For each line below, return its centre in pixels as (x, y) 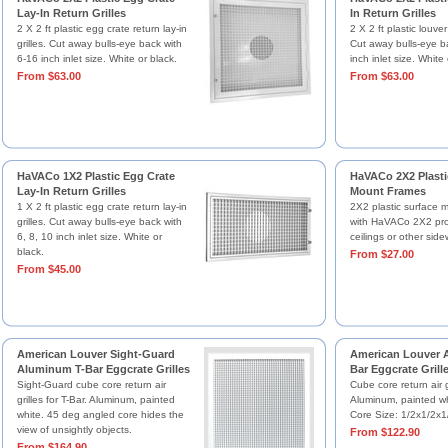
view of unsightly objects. (74, 429)
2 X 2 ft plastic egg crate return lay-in (101, 28)
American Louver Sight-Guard (95, 354)
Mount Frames (387, 191)
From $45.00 (48, 269)
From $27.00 (381, 254)
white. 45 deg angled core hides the (100, 414)
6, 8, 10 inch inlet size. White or (89, 236)
